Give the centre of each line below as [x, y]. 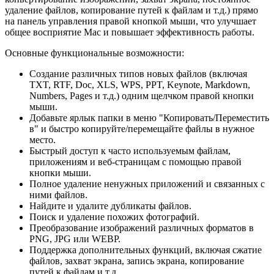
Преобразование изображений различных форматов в [142, 228]
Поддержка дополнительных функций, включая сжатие [146, 250]
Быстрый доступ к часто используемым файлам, [130, 150]
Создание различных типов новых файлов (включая [138, 73]
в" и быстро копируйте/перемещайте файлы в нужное [142, 128]
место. [43, 139]
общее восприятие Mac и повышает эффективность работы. [130, 32]
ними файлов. [58, 194]
